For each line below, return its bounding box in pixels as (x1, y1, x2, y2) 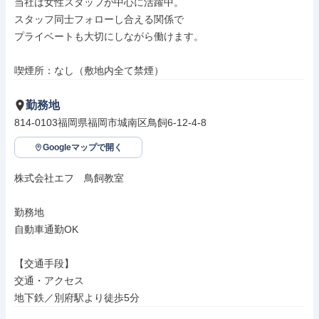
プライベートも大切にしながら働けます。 (14, 31, 204, 42)
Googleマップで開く (43, 142, 122, 152)
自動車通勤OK (14, 224, 78, 235)
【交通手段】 (14, 258, 74, 269)
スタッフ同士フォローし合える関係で (14, 14, 184, 25)
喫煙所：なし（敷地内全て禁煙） (14, 65, 164, 76)
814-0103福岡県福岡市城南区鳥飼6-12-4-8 (14, 117, 206, 128)
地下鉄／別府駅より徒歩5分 (14, 292, 140, 303)
